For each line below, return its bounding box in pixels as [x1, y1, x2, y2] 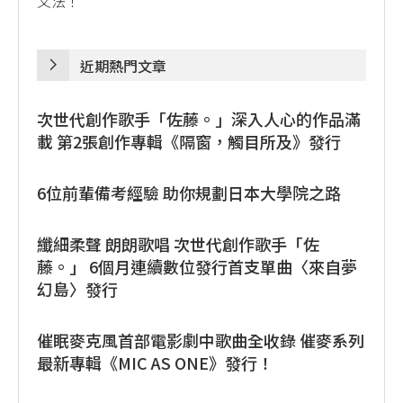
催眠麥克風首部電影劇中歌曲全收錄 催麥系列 [37, 327, 364, 352]
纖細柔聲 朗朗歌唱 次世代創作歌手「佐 [37, 231, 319, 255]
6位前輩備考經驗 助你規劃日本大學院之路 [37, 180, 341, 204]
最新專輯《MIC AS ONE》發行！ [37, 350, 273, 374]
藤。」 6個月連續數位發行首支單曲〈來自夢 [37, 254, 357, 278]
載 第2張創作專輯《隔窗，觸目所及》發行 [37, 129, 341, 153]
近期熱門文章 [80, 54, 166, 76]
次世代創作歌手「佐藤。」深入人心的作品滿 [37, 106, 361, 130]
